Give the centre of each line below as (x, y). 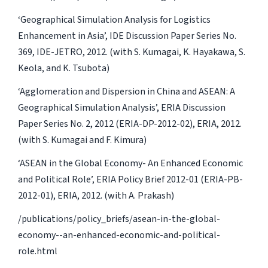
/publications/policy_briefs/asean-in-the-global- (119, 219)
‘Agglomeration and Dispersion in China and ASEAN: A (126, 91)
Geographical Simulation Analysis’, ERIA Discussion (121, 107)
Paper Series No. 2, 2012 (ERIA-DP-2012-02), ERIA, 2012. (130, 124)
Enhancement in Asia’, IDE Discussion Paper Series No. (127, 36)
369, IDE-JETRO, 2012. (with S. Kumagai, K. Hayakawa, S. (131, 52)
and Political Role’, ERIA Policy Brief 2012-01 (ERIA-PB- (130, 179)
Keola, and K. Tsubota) (63, 68)
